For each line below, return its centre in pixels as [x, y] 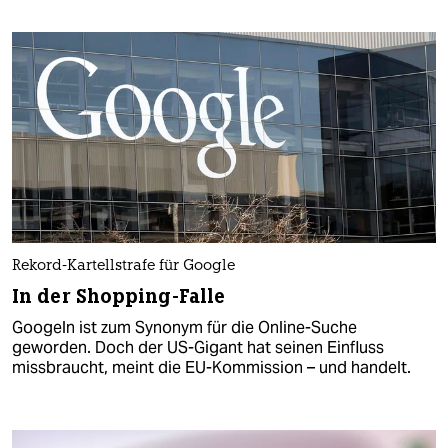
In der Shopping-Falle [119, 297]
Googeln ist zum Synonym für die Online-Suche [184, 328]
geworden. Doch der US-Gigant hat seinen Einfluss [198, 348]
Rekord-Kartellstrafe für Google [123, 267]
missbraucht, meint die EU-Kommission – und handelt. [211, 368]
